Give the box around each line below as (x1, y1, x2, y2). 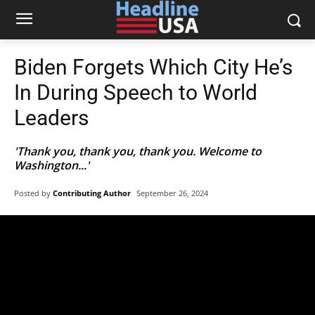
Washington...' (14, 157, 89, 173)
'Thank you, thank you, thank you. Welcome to (14, 143, 262, 159)
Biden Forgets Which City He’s (14, 55, 292, 79)
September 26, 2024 (136, 188, 208, 199)
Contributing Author (53, 187, 131, 198)
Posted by (14, 187, 51, 198)
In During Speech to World (14, 80, 257, 105)
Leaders (14, 105, 89, 130)
